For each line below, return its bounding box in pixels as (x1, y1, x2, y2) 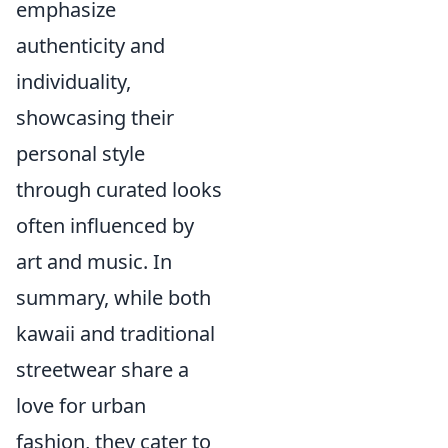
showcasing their (16, 104, 174, 131)
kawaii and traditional (16, 320, 215, 347)
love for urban (16, 392, 146, 419)
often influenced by (16, 212, 194, 239)
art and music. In (16, 248, 172, 275)
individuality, (16, 68, 131, 95)
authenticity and (16, 32, 165, 59)
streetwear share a (16, 356, 189, 383)
